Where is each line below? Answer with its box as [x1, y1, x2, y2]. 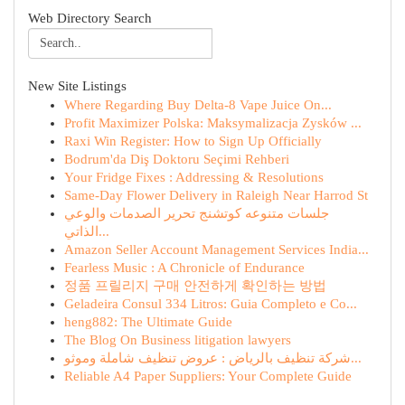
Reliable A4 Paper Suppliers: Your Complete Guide [64, 369, 352, 383]
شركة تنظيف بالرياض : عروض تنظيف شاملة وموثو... [351, 351, 362, 365]
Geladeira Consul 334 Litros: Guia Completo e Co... [64, 297, 357, 311]
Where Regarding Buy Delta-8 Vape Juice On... [64, 98, 332, 112]
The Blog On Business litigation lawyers [64, 333, 291, 347]
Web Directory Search [28, 11, 152, 25]
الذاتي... [99, 224, 109, 239]
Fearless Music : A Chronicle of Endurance [64, 260, 305, 275]
